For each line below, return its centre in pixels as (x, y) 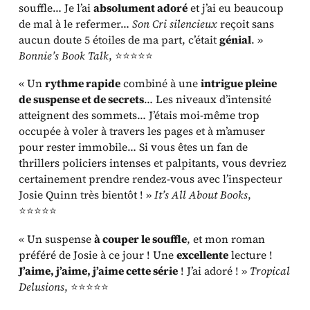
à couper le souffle (141, 239)
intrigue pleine (239, 84)
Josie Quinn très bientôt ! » (87, 195)
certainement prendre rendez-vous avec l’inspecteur (151, 179)
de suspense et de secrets (82, 100)
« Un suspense (57, 239)
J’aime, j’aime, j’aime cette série (99, 271)
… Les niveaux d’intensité (208, 100)
